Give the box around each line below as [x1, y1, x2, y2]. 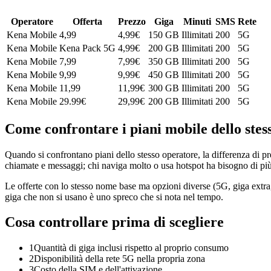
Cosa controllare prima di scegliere [5, 214, 224, 230]
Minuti [183, 16, 211, 27]
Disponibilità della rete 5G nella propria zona [34, 253, 205, 264]
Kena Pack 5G [59, 42, 116, 53]
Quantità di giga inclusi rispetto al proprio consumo [34, 243, 229, 253]
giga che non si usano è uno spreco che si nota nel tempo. [5, 191, 223, 202]
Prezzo [118, 16, 146, 27]
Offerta [73, 16, 102, 27]
